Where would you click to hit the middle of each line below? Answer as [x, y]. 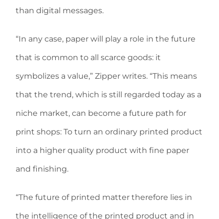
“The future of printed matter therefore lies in [104, 197]
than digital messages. [60, 11]
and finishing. [42, 169]
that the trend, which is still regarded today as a [109, 95]
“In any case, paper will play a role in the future [106, 39]
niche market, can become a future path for [101, 113]
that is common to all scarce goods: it [88, 57]
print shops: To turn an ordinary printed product [109, 132]
